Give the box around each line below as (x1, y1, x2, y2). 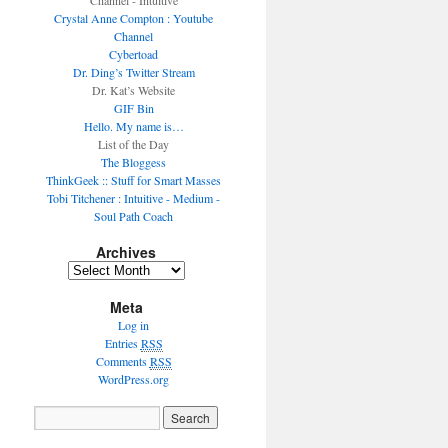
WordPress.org (98, 371, 170, 387)
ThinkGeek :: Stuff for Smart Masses (46, 172, 222, 188)
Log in (118, 317, 150, 333)
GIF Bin (113, 100, 154, 116)
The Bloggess (101, 154, 167, 170)
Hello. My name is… (83, 118, 184, 134)
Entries (104, 335, 141, 351)
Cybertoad (109, 46, 159, 62)
